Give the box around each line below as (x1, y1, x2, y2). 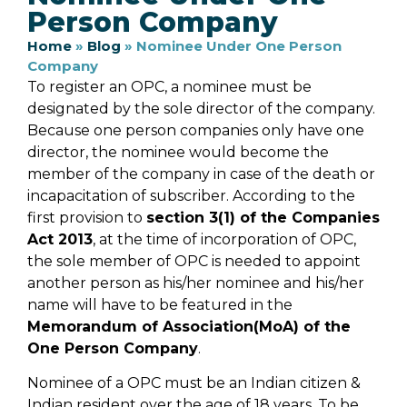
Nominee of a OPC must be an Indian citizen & (27, 374, 361, 392)
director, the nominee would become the (27, 143, 329, 161)
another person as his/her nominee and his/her (27, 273, 364, 292)
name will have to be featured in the (27, 295, 293, 313)
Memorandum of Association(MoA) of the (27, 317, 351, 335)
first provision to (27, 208, 146, 226)
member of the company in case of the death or (27, 164, 375, 183)
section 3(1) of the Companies (146, 208, 380, 226)
